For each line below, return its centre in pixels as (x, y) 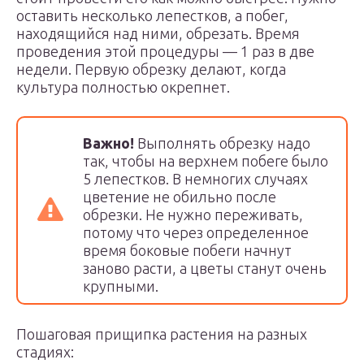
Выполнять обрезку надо (222, 143)
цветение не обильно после (180, 197)
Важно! (108, 143)
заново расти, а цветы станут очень (205, 268)
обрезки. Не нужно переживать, (193, 214)
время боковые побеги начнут (187, 250)
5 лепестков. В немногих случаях (195, 179)
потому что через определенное (196, 232)
